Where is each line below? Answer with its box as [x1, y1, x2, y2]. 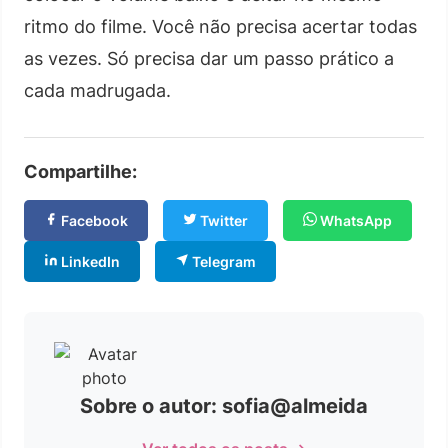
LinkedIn [58, 252, 120, 270]
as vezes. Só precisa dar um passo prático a [24, 47, 394, 69]
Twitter [197, 211, 248, 229]
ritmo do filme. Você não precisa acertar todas [24, 15, 417, 37]
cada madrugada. [24, 79, 171, 101]
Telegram [189, 252, 256, 270]
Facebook [58, 211, 128, 229]
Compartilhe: [24, 160, 137, 182]
